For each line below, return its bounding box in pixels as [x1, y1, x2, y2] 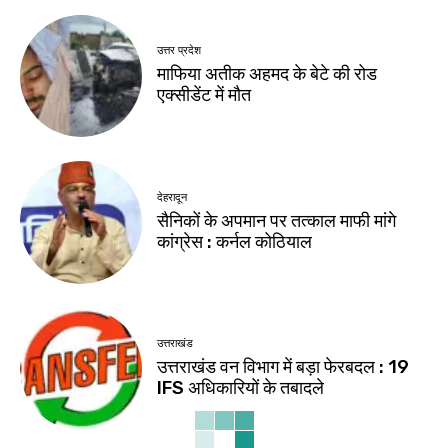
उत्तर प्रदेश [157, 44, 202, 58]
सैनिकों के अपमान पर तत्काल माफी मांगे [157, 209, 397, 232]
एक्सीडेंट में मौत [157, 84, 252, 107]
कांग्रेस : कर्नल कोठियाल [157, 230, 313, 253]
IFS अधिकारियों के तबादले [157, 377, 325, 400]
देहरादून [157, 190, 188, 204]
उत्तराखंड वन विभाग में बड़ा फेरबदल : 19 [157, 356, 410, 379]
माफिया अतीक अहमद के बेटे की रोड [157, 63, 378, 86]
